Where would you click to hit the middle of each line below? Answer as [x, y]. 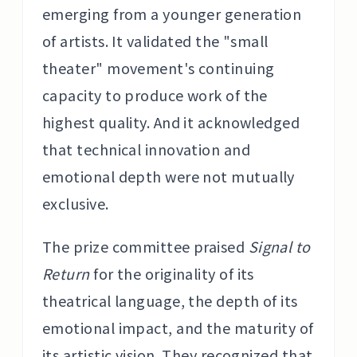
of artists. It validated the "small [155, 41]
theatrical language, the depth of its [170, 300]
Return [66, 273]
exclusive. [76, 203]
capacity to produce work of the [155, 95]
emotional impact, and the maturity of [178, 328]
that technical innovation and [147, 149]
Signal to [279, 246]
